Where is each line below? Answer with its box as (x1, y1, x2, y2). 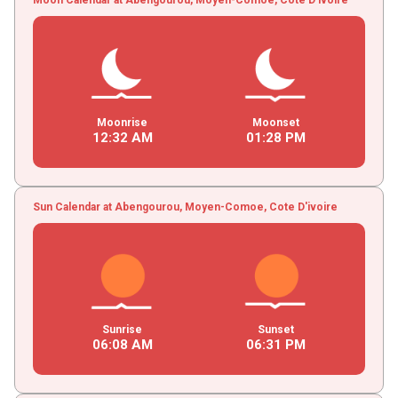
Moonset (251, 115, 299, 129)
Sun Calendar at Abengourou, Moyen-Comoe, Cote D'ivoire (32, 200, 338, 213)
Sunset (257, 322, 294, 336)
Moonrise (97, 115, 148, 129)
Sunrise (102, 322, 143, 336)
